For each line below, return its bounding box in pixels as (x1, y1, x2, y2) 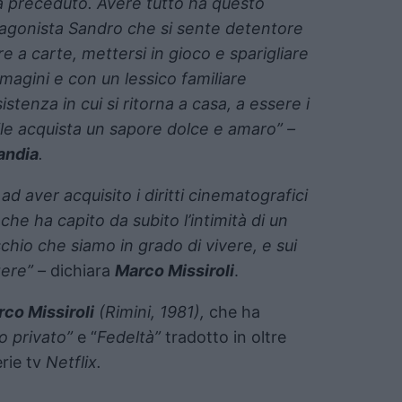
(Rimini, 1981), (94, 301, 205, 321)
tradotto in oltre (161, 327, 286, 346)
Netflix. (46, 352, 101, 371)
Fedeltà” (97, 327, 161, 346)
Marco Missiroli (115, 260, 234, 280)
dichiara (50, 260, 115, 280)
